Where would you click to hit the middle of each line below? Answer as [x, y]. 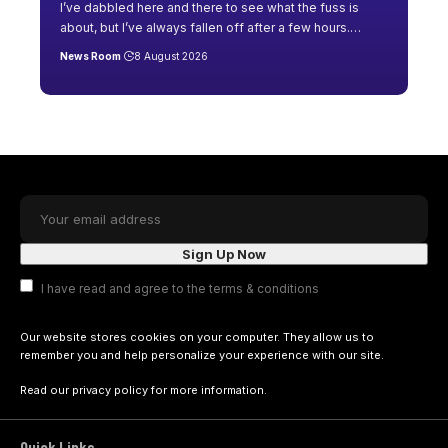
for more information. [207, 389]
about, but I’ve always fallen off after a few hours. [205, 27]
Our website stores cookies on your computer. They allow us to [197, 337]
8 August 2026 [170, 55]
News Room [90, 55]
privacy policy [110, 389]
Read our [46, 389]
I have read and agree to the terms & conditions [179, 288]
